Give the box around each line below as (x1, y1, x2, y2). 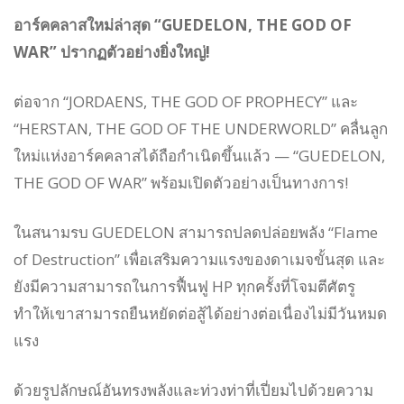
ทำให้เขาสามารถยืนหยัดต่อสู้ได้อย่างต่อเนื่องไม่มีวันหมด (14, 303, 387, 325)
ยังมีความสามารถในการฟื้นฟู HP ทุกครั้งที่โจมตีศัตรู (14, 276, 355, 298)
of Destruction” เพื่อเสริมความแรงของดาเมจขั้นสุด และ (14, 249, 385, 271)
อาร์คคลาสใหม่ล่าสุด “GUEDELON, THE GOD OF (14, 14, 352, 36)
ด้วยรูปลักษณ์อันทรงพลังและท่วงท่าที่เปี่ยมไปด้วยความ (14, 380, 373, 401)
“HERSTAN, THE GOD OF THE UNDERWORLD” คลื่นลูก (14, 118, 388, 140)
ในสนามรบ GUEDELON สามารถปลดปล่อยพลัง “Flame (14, 222, 378, 243)
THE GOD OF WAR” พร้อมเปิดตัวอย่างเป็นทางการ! (14, 172, 348, 194)
